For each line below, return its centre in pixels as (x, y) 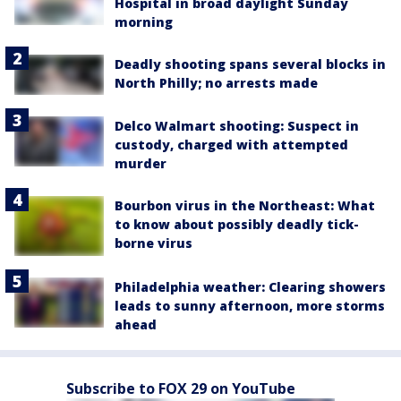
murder (141, 164)
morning (144, 22)
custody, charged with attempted (231, 145)
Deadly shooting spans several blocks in (250, 64)
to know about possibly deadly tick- (237, 225)
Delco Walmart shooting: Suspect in (237, 126)
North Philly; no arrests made (216, 83)
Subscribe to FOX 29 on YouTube (181, 388)
